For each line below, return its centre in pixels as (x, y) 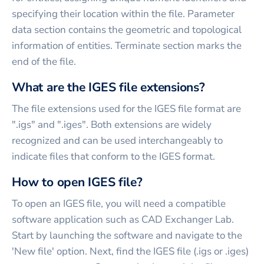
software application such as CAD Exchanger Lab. (123, 219)
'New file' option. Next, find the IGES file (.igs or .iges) (130, 251)
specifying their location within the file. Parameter (123, 14)
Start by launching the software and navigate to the (127, 235)
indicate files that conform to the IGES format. (113, 156)
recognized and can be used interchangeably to (117, 140)
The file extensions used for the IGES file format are (126, 108)
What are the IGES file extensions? (108, 87)
